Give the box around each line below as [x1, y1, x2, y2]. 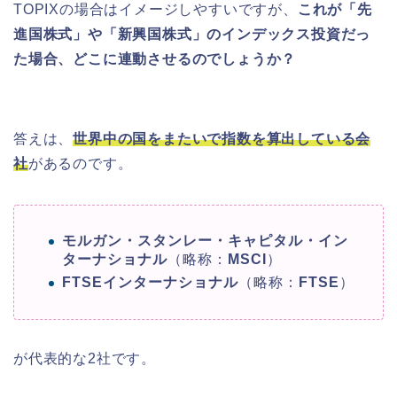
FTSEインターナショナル [62, 275, 238, 291]
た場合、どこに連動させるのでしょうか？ [13, 51, 297, 66]
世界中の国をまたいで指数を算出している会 [73, 130, 371, 146]
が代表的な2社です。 [13, 351, 156, 367]
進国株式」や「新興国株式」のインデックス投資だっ [13, 26, 371, 42]
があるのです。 [27, 155, 133, 171]
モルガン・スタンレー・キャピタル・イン [62, 232, 348, 248]
